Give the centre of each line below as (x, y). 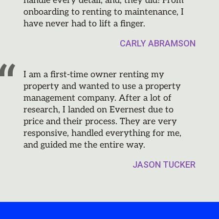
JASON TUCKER (164, 165)
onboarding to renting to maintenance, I (104, 12)
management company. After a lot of (98, 98)
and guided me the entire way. (84, 145)
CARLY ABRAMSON (158, 44)
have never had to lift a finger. (84, 24)
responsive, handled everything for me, (102, 133)
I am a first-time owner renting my (94, 75)
